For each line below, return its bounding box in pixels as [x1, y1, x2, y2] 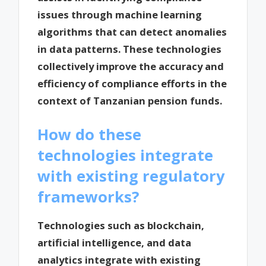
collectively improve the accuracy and [37, 59, 224, 74]
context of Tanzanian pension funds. [37, 94, 223, 108]
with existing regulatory [37, 166, 225, 186]
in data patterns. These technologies [37, 42, 222, 56]
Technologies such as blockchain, [37, 218, 205, 232]
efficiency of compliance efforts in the [37, 77, 227, 91]
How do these [37, 124, 142, 145]
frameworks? [37, 186, 140, 207]
